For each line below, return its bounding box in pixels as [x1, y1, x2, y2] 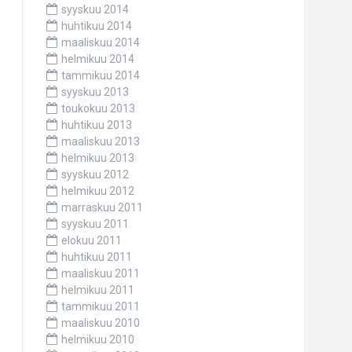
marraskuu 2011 [60, 201, 143, 214]
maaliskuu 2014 [60, 36, 140, 49]
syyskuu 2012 [60, 168, 129, 181]
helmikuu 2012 [60, 185, 134, 197]
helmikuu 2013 [60, 152, 134, 164]
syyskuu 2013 [60, 86, 129, 98]
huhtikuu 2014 [60, 20, 132, 32]
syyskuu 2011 [60, 218, 129, 230]
